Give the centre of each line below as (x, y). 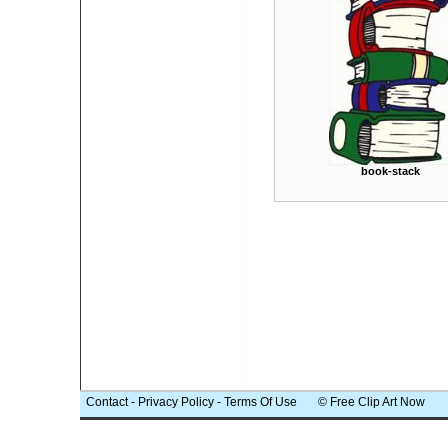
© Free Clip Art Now (361, 402)
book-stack (390, 171)
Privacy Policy (176, 402)
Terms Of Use (260, 402)
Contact (107, 402)
